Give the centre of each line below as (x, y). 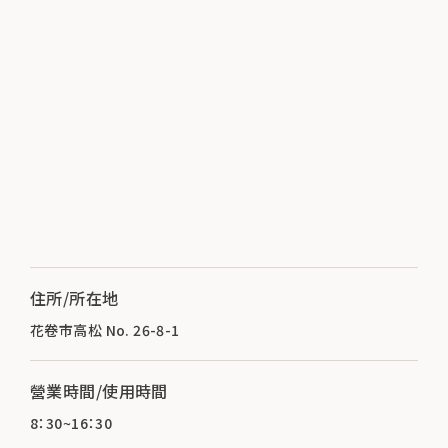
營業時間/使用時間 (99, 390)
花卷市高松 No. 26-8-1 (105, 329)
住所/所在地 (74, 297)
